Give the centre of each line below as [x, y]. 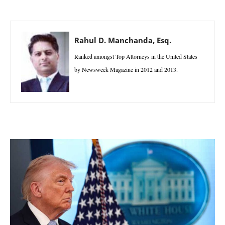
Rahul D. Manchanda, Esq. [123, 40]
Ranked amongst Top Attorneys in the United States [136, 56]
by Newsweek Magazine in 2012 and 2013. [126, 69]
